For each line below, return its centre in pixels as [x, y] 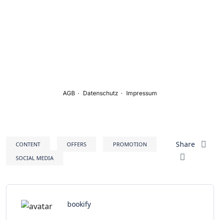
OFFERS [77, 144]
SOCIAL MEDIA [35, 158]
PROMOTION [130, 144]
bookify [79, 204]
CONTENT [28, 144]
